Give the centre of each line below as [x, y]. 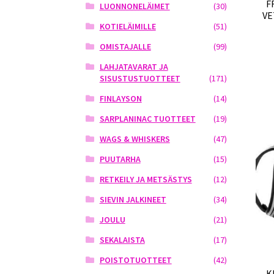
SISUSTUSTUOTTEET [140, 79]
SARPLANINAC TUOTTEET [147, 119]
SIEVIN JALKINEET [133, 200]
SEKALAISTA [122, 240]
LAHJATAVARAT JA [134, 67]
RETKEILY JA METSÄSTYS [146, 180]
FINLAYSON [120, 99]
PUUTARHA [120, 159]
